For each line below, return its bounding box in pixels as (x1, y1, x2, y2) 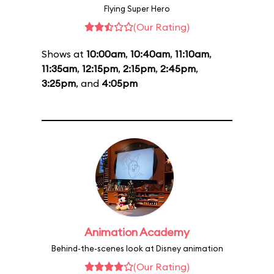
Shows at (42, 48, 86, 60)
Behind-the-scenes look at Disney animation (51, 243, 223, 253)
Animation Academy (84, 225, 190, 239)
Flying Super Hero (104, 4, 170, 13)
